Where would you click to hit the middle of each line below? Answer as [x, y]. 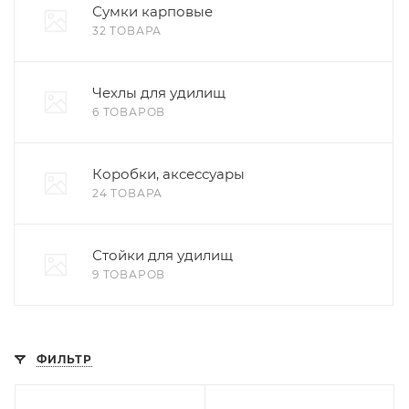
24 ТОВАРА [128, 193]
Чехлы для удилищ [159, 93]
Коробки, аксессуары [168, 174]
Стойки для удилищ [163, 255]
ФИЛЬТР [64, 359]
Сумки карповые [152, 11]
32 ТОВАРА [127, 31]
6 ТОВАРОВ [129, 112]
